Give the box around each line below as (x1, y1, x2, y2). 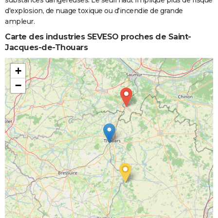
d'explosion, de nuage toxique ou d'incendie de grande (5, 6, 183, 16)
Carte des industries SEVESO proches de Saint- (5, 32, 191, 42)
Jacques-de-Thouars (5, 43, 88, 53)
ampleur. (5, 17, 35, 26)
